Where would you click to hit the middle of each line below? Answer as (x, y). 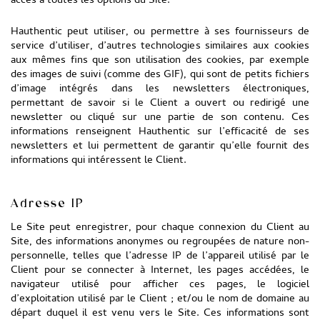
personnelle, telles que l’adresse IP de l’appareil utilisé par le (160, 256)
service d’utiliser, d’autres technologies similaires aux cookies (160, 46)
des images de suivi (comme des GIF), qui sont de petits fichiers (160, 75)
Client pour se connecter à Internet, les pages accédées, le (160, 271)
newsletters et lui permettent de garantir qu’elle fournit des (160, 146)
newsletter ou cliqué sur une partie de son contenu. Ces (160, 118)
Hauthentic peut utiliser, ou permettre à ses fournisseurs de (160, 32)
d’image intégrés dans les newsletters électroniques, (160, 89)
